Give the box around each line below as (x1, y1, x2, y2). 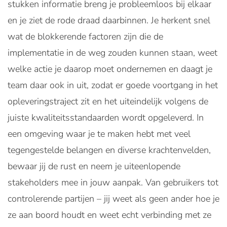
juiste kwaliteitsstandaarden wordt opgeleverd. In (8, 111, 204, 124)
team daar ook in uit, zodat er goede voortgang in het (8, 79, 218, 91)
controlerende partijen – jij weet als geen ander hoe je (8, 193, 219, 205)
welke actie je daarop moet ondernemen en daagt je (8, 63, 212, 75)
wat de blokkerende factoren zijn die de (8, 30, 163, 43)
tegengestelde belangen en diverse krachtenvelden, (8, 144, 211, 156)
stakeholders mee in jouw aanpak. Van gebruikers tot (8, 176, 218, 188)
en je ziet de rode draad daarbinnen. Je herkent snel (8, 14, 210, 26)
